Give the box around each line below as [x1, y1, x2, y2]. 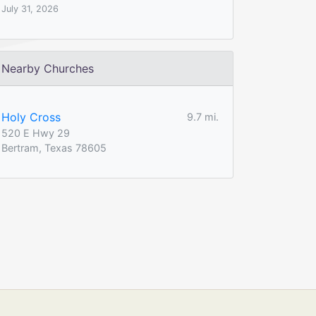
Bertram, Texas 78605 [1, 141, 107, 154]
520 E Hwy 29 [1, 126, 70, 139]
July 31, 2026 [1, 3, 59, 14]
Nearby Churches [1, 61, 94, 75]
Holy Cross [1, 109, 61, 124]
